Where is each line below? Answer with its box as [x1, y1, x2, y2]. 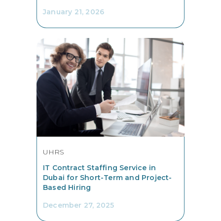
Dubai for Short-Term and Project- [43, 173, 172, 182]
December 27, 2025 [43, 200, 114, 210]
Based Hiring [43, 183, 91, 192]
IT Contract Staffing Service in [43, 163, 156, 172]
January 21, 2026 [43, 7, 105, 16]
